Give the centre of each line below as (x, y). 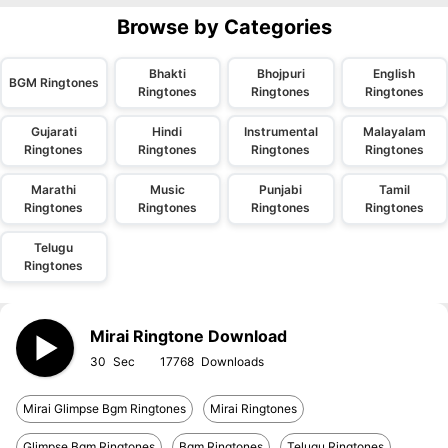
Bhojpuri (280, 73)
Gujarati (53, 131)
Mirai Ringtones (253, 408)
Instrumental (280, 131)
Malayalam (394, 131)
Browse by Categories (224, 27)
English (394, 73)
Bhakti (167, 73)
